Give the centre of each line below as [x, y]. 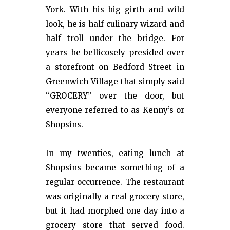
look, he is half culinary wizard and [115, 24]
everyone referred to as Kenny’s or [115, 110]
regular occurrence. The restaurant [115, 182]
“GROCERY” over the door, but [115, 96]
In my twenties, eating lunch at [115, 153]
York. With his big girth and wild [115, 9]
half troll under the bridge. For [115, 38]
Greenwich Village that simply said [115, 81]
